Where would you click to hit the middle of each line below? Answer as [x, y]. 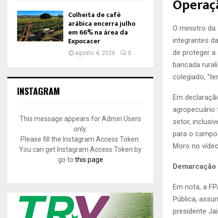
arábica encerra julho [102, 24]
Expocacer [84, 41]
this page [89, 160]
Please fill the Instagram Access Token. [80, 139]
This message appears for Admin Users [80, 119]
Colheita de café [94, 15]
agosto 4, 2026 [95, 53]
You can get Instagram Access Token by [80, 149]
